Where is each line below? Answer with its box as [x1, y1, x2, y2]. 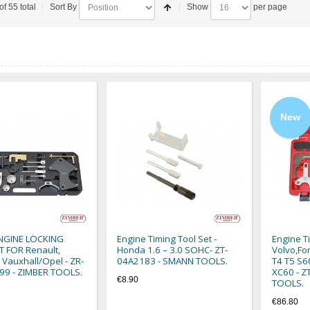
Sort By [50, 2, 77, 12]
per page [251, 2, 288, 12]
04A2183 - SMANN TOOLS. [117, 254, 228, 267]
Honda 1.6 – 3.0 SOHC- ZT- [117, 243, 228, 256]
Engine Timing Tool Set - [117, 232, 217, 245]
